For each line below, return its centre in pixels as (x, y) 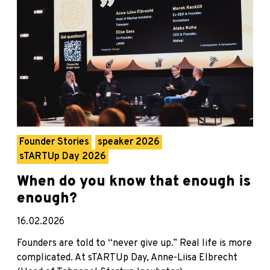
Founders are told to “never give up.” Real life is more (134, 244)
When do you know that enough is (134, 182)
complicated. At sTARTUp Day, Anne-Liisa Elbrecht (127, 258)
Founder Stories (54, 143)
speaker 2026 (129, 143)
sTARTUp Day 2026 (63, 157)
